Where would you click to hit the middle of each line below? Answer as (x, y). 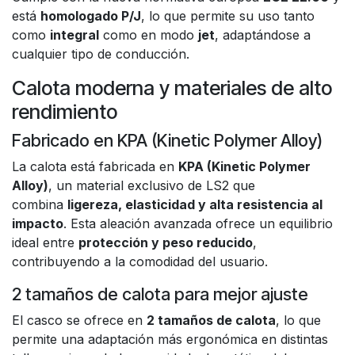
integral (74, 35)
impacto (38, 223)
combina (40, 204)
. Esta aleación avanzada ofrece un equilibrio (198, 223)
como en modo (149, 35)
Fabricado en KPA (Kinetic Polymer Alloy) (167, 140)
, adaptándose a (263, 35)
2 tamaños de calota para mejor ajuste (160, 294)
